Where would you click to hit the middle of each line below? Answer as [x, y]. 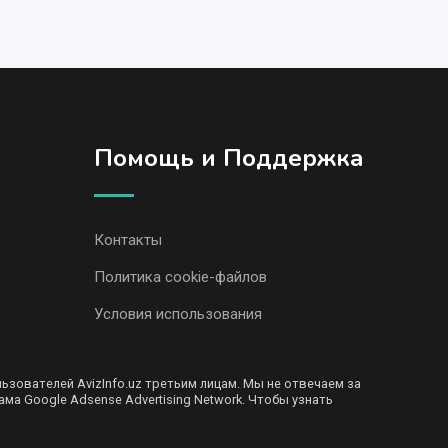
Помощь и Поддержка [228, 157]
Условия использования [177, 313]
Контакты [127, 239]
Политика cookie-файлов [180, 276]
